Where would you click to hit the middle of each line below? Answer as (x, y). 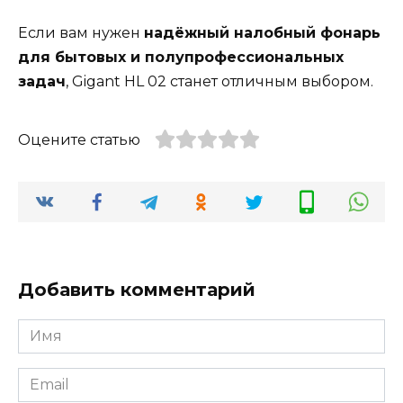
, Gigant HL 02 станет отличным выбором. (219, 82)
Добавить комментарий (137, 289)
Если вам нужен (81, 33)
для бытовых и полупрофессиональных (181, 58)
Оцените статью (79, 140)
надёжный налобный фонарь (262, 33)
